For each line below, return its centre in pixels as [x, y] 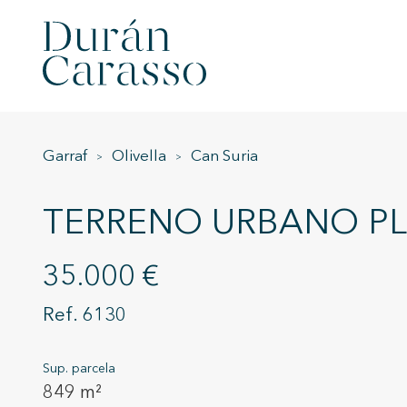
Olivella [139, 157]
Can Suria [224, 157]
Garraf [65, 157]
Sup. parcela [79, 369]
